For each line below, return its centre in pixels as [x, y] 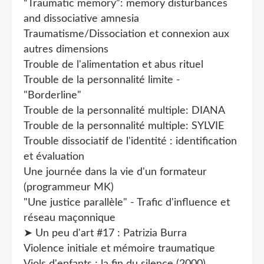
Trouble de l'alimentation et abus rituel [113, 65]
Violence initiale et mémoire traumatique [119, 248]
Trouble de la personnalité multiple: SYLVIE [124, 126]
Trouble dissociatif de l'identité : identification [130, 141]
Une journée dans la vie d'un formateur [115, 172]
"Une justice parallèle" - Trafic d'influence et [127, 202]
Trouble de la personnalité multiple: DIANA [124, 110]
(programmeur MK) [69, 187]
